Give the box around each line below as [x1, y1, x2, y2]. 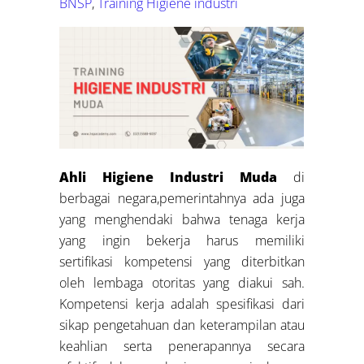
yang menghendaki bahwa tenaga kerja [59, 210, 305, 228]
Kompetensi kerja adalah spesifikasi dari [59, 294, 305, 313]
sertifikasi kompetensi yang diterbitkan [59, 252, 305, 271]
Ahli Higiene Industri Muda [59, 167, 277, 186]
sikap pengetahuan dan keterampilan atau [59, 315, 305, 334]
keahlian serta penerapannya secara [59, 336, 305, 355]
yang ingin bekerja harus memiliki [59, 231, 305, 249]
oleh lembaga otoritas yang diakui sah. [59, 273, 305, 292]
